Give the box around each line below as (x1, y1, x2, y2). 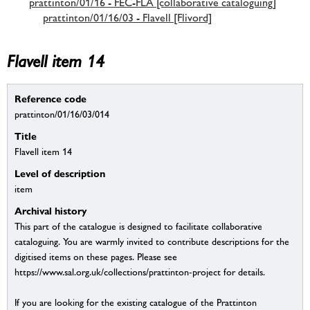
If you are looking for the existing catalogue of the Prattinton (15, 297, 257, 309)
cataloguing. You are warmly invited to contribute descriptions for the (15, 236, 289, 248)
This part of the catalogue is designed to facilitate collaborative (15, 221, 262, 232)
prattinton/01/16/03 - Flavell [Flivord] (43, 10, 212, 24)
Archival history (15, 205, 87, 217)
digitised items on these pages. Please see (15, 251, 177, 263)
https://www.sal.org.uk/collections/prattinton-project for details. (15, 266, 265, 278)
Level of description (15, 167, 105, 180)
